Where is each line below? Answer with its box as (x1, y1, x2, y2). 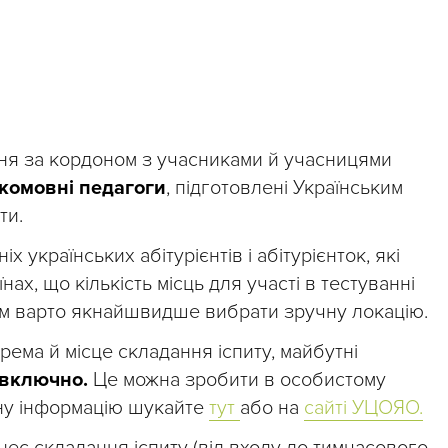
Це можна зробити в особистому (88, 368, 386, 392)
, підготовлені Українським (166, 176, 403, 200)
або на (240, 396, 304, 420)
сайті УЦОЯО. (304, 396, 423, 420)
